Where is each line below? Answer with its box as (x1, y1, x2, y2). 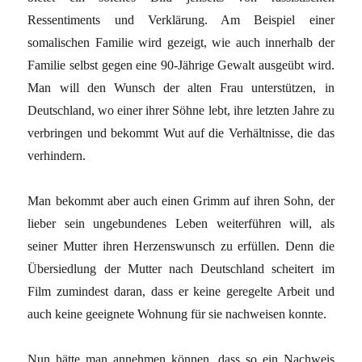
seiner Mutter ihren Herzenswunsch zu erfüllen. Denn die (27, 238, 335, 253)
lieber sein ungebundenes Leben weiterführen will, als (27, 216, 335, 230)
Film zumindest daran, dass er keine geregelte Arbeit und (27, 284, 335, 298)
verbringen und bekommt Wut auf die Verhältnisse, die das (27, 125, 335, 140)
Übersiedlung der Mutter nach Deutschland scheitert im (27, 261, 335, 276)
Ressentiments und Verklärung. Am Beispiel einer (27, 12, 335, 27)
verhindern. (27, 148, 86, 162)
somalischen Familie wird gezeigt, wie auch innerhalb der (27, 35, 335, 49)
